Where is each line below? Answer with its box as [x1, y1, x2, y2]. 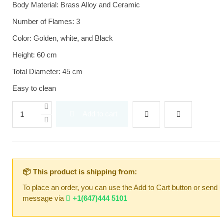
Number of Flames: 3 [12, 17, 81, 26]
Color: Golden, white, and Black [12, 33, 113, 42]
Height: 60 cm [12, 50, 57, 59]
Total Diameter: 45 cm [12, 67, 83, 76]
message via [23, 193, 66, 202]
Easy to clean [12, 83, 56, 92]
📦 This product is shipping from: [23, 167, 137, 176]
